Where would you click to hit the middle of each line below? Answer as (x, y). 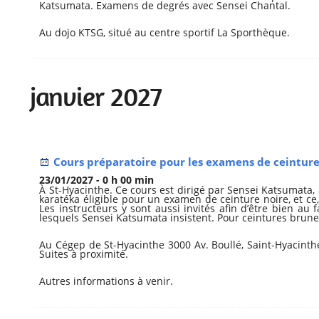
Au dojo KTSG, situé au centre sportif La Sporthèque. (165, 33)
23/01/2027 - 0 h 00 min (97, 180)
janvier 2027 (96, 97)
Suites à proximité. (84, 254)
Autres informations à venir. (106, 281)
